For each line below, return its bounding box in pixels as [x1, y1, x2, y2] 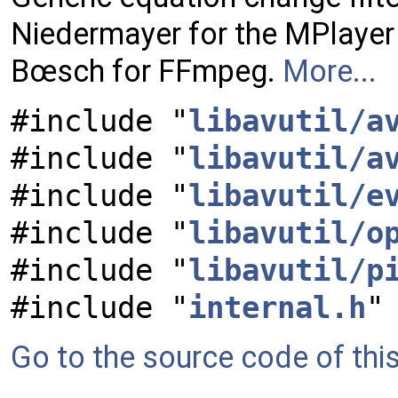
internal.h [188, 290, 366, 325]
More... [283, 53, 377, 89]
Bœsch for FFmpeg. [11, 53, 283, 89]
